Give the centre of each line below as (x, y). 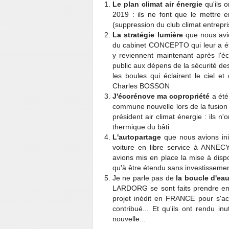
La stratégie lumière (148, 35)
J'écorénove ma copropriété (162, 96)
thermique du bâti (141, 127)
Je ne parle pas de (144, 178)
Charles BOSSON (141, 86)
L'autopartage (137, 137)
